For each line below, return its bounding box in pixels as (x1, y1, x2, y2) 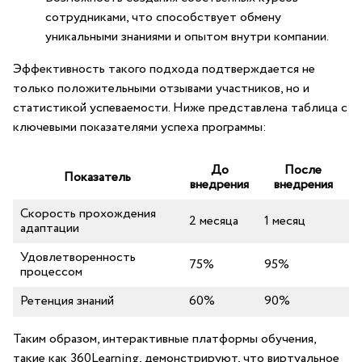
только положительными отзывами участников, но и (13, 79, 309, 98)
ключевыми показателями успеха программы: (13, 118, 267, 137)
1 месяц (264, 212, 305, 230)
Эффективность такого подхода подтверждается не (13, 60, 315, 78)
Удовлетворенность (20, 248, 136, 267)
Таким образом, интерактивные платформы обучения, (13, 330, 316, 348)
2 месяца (189, 212, 238, 230)
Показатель (64, 168, 131, 187)
